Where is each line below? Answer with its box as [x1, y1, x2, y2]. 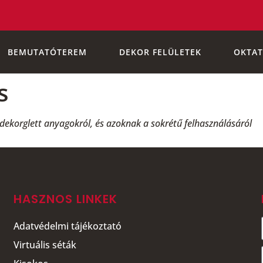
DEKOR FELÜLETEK [119, 46, 201, 58]
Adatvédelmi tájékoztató [14, 219, 122, 232]
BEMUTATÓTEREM [7, 46, 87, 58]
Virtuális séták [14, 238, 77, 251]
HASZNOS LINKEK [14, 190, 118, 207]
